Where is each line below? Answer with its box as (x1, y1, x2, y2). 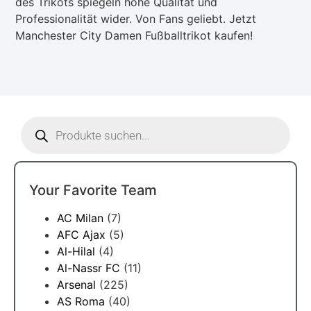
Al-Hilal (57, 244, 95, 259)
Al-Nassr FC (57, 261, 120, 276)
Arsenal (57, 278, 96, 292)
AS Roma (57, 294, 105, 309)
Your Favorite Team (29, 182, 157, 199)
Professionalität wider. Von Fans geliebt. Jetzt (15, 12, 257, 26)
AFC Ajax (57, 228, 106, 242)
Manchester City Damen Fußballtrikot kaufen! (15, 28, 253, 43)
